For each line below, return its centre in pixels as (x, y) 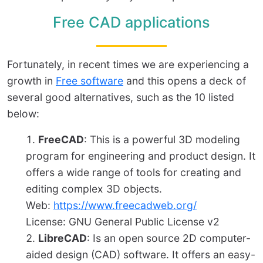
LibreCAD (63, 238)
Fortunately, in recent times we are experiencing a (128, 65)
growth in (31, 81)
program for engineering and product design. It (141, 156)
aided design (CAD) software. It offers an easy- (141, 255)
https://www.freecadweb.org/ (125, 205)
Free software (90, 81)
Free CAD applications (131, 23)
